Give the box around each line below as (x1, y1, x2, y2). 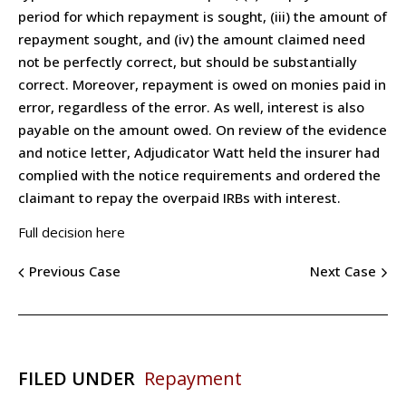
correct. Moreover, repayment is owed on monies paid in (18, 74, 386, 93)
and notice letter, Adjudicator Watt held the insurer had (18, 142, 380, 161)
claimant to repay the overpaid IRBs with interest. (18, 188, 341, 207)
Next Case (310, 262, 376, 281)
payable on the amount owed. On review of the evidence (18, 120, 387, 139)
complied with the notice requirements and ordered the (18, 165, 381, 184)
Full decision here (18, 222, 125, 241)
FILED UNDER (18, 365, 135, 391)
